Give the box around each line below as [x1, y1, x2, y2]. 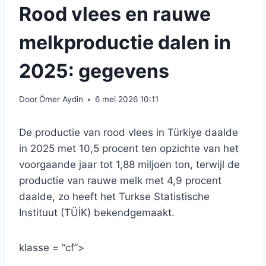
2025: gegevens [19, 59, 169, 83]
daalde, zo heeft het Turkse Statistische [19, 191, 210, 203]
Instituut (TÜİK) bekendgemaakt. [19, 207, 175, 219]
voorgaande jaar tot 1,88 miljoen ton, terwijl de [19, 159, 240, 171]
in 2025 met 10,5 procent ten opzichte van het [19, 142, 239, 155]
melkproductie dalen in [19, 30, 231, 54]
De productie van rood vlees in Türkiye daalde [19, 126, 238, 139]
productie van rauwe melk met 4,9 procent [19, 175, 221, 187]
